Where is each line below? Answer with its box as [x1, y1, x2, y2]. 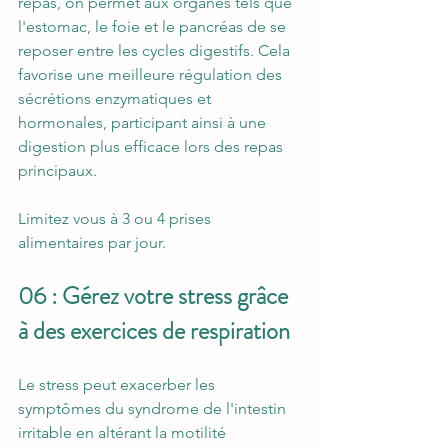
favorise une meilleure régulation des [18, 65, 286, 85]
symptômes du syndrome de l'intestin [18, 399, 290, 419]
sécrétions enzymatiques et [18, 89, 215, 109]
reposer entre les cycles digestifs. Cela [18, 41, 294, 61]
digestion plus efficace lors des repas [18, 137, 287, 157]
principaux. [18, 161, 97, 181]
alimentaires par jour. [18, 233, 170, 253]
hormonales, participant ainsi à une [18, 113, 270, 133]
